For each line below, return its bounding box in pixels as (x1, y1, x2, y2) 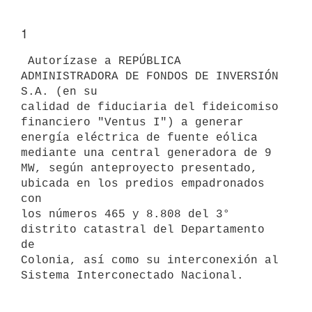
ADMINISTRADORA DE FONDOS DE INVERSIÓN (21, 70, 279, 83)
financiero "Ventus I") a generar (21, 116, 244, 129)
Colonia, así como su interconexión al (21, 253, 279, 267)
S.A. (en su (21, 85, 97, 98)
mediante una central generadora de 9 (21, 146, 272, 159)
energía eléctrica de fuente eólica (21, 131, 258, 144)
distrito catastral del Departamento (21, 223, 265, 236)
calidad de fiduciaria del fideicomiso (21, 100, 279, 114)
